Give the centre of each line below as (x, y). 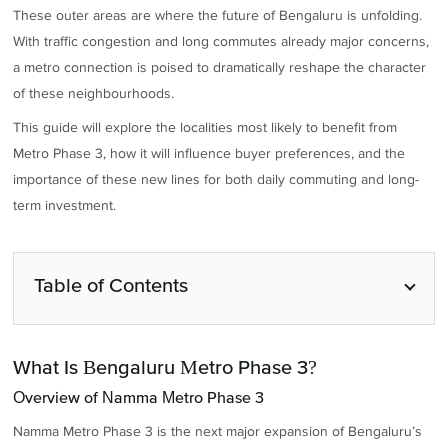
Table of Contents (111, 284)
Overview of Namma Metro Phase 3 (139, 396)
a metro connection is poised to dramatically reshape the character (220, 68)
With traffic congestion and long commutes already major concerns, (221, 42)
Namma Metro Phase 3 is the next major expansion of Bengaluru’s (218, 432)
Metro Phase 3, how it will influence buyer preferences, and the (209, 154)
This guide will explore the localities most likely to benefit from (205, 128)
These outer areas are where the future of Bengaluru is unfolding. (218, 16)
